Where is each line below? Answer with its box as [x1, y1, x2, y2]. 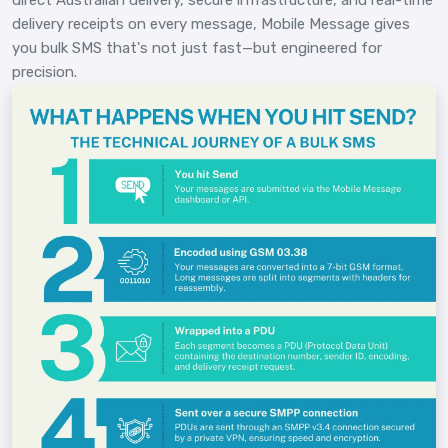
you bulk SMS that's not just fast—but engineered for [12, 38, 382, 57]
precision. [12, 62, 77, 81]
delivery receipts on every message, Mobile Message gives [12, 14, 410, 33]
